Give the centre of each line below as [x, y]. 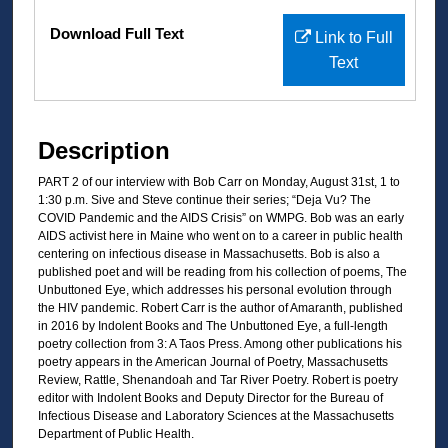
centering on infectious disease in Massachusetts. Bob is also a [209, 253]
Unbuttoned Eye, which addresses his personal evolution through [215, 289]
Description [104, 150]
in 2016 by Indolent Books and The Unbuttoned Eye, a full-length [213, 325]
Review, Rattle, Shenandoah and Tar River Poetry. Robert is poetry [218, 379]
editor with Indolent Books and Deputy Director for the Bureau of [210, 397]
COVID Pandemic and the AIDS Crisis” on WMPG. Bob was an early [221, 217]
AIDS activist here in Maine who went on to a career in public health [220, 235]
